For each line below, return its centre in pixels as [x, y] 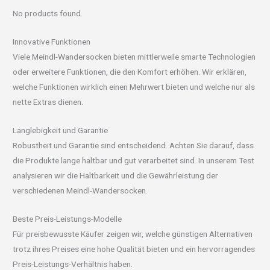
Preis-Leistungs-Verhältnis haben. [73, 264]
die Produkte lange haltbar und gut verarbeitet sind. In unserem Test [134, 160]
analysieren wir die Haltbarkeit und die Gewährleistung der [116, 175]
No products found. [48, 14]
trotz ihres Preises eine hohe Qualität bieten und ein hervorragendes [134, 249]
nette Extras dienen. [48, 102]
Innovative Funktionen [52, 41]
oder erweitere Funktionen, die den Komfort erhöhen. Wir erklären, [130, 71]
